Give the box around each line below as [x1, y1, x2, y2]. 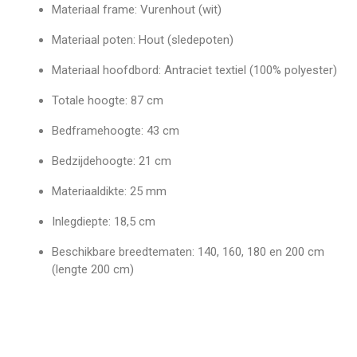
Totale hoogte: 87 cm [52, 92, 163, 108]
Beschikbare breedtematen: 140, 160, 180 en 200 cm [52, 244, 324, 259]
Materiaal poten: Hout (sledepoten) [52, 32, 233, 47]
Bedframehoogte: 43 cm [52, 123, 179, 138]
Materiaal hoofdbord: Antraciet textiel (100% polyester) [52, 62, 337, 77]
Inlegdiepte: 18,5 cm [52, 214, 155, 229]
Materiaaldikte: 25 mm [52, 183, 167, 198]
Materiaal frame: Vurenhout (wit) [52, 2, 222, 17]
